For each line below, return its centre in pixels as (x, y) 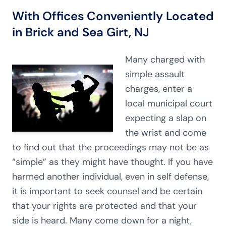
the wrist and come (166, 133)
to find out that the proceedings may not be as (110, 147)
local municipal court (169, 103)
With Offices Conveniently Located (113, 16)
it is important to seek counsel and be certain (107, 191)
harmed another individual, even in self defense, (110, 177)
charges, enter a (159, 89)
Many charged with (165, 60)
